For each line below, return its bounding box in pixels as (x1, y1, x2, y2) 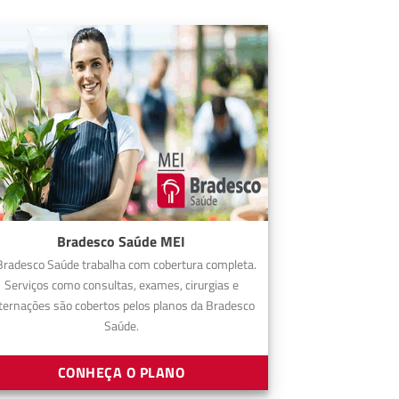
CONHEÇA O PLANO (58, 362, 184, 384)
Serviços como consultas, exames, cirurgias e (4, 274, 239, 295)
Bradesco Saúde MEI (57, 231, 185, 253)
